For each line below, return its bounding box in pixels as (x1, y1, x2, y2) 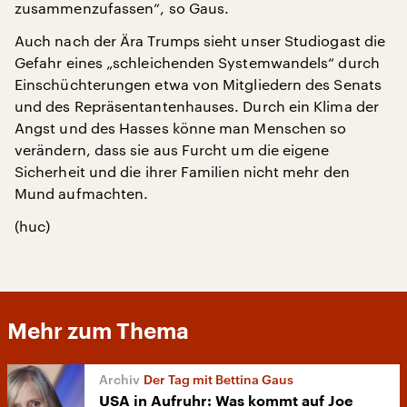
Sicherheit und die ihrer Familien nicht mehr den (15, 163, 350, 180)
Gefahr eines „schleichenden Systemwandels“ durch (15, 54, 380, 71)
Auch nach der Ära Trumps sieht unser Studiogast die (15, 32, 386, 49)
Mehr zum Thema (7, 321, 189, 342)
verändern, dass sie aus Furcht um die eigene (15, 141, 330, 158)
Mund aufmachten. (15, 184, 149, 202)
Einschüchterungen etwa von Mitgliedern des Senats (15, 75, 382, 93)
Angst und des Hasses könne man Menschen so (15, 119, 347, 136)
